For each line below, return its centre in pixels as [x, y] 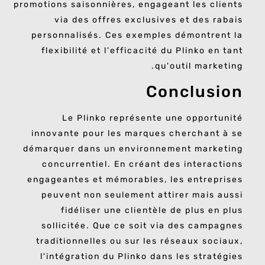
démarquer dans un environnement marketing [133, 149]
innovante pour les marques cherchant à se [137, 134]
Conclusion [195, 92]
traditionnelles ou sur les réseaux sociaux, [140, 241]
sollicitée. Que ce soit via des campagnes [142, 226]
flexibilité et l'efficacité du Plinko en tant [142, 50]
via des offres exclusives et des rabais [149, 20]
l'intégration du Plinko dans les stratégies [142, 257]
